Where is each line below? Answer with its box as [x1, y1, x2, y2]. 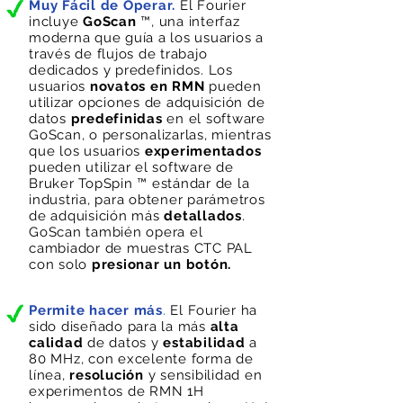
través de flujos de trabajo [29, 46, 208, 62]
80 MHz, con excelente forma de [29, 351, 254, 367]
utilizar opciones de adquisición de [29, 94, 265, 111]
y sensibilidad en [143, 367, 263, 383]
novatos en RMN [89, 78, 205, 94]
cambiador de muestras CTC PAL [29, 240, 253, 256]
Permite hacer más [29, 302, 163, 318]
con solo [29, 256, 92, 273]
